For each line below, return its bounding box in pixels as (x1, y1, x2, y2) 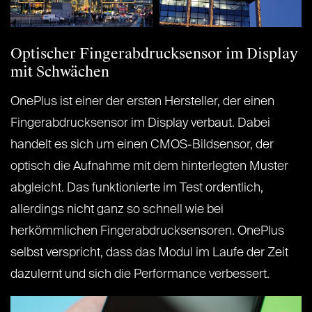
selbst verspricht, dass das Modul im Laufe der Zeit (10, 246, 288, 259)
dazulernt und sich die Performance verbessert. (10, 267, 270, 281)
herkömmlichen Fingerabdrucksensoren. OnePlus (10, 224, 284, 237)
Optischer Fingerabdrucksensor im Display (10, 44, 298, 63)
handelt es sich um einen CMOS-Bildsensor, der (10, 138, 274, 151)
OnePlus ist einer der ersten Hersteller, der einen (10, 95, 274, 108)
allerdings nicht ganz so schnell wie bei (10, 203, 224, 216)
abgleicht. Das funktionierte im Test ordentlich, (10, 181, 263, 194)
